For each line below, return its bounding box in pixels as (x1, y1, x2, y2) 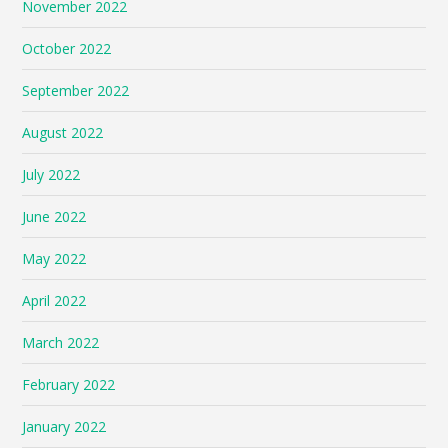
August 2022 (22, 122, 104, 142)
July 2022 (22, 164, 81, 184)
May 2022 (22, 248, 87, 268)
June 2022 (22, 206, 87, 226)
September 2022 (22, 80, 130, 100)
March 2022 (22, 332, 100, 352)
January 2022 (22, 416, 107, 436)
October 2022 (22, 38, 112, 58)
